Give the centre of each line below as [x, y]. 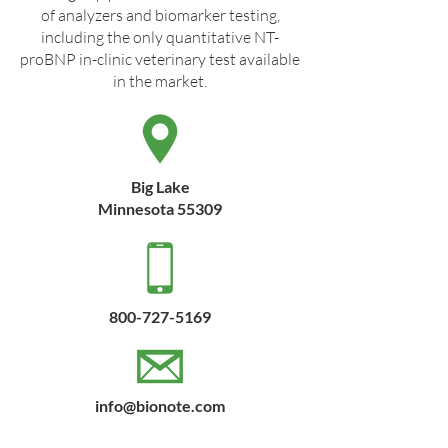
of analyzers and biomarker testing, [160, 14]
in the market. [160, 80]
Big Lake [160, 186]
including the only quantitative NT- [160, 36]
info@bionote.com [160, 405]
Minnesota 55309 [160, 208]
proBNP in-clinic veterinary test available [160, 58]
